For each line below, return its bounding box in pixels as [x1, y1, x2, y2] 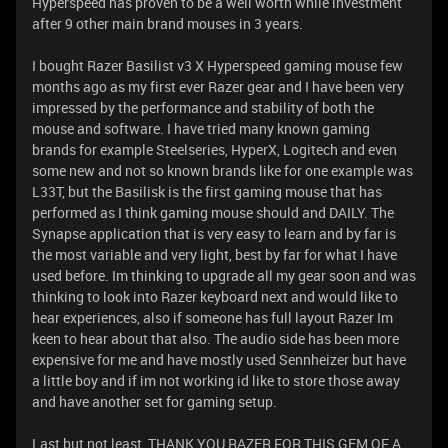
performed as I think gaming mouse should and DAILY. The [32, 203, 394, 222]
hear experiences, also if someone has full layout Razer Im [32, 308, 393, 327]
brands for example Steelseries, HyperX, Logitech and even [32, 140, 397, 159]
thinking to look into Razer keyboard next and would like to [32, 287, 398, 306]
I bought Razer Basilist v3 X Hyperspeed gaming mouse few [32, 56, 403, 75]
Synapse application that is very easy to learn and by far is [32, 224, 396, 243]
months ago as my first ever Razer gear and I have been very [32, 77, 404, 96]
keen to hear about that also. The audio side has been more [32, 329, 399, 348]
